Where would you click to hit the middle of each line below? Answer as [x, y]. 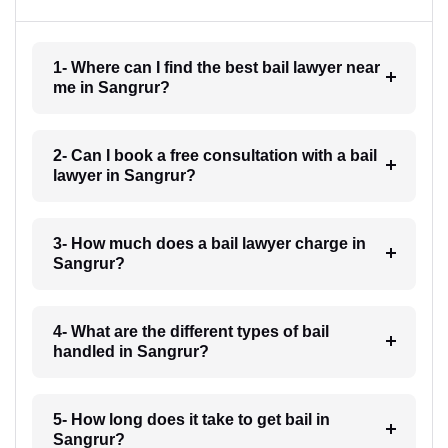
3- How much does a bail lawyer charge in [209, 243]
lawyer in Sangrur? [124, 175]
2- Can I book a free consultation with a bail [214, 155]
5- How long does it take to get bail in [191, 419]
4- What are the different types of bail [190, 331]
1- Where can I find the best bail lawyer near [216, 67]
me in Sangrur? [111, 87]
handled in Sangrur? [130, 351]
